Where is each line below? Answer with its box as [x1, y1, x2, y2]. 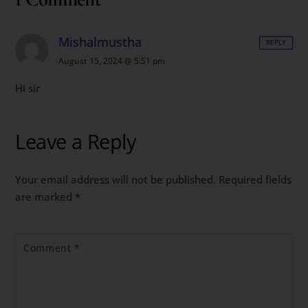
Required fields [219, 173, 292, 187]
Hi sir [15, 81, 41, 96]
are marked [15, 190, 76, 204]
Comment [23, 242, 74, 255]
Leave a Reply [15, 128, 136, 155]
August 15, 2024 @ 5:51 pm [58, 55, 166, 67]
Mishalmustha [58, 34, 142, 51]
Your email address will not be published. [15, 173, 217, 187]
